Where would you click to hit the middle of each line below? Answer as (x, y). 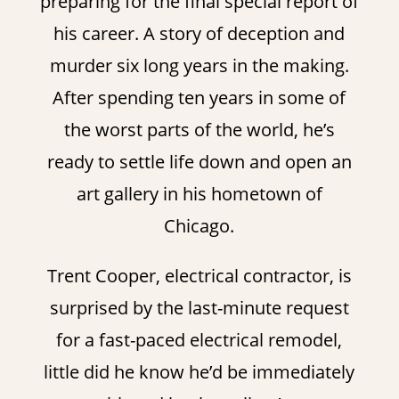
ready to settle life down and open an (199, 161)
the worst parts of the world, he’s (199, 129)
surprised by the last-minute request (199, 307)
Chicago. (199, 225)
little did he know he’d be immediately (199, 371)
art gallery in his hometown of (199, 193)
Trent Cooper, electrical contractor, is (199, 275)
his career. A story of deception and (199, 33)
